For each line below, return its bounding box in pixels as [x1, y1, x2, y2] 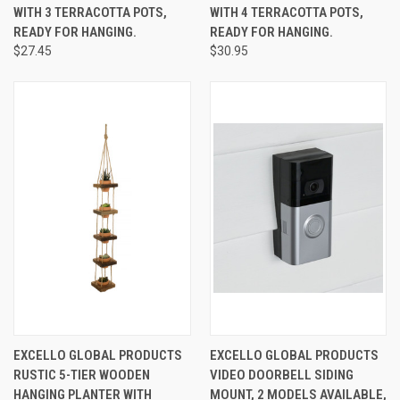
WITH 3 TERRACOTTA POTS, [13, 4, 167, 21]
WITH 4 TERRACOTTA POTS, [209, 4, 363, 21]
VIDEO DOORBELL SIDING [209, 366, 354, 383]
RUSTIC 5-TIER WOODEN [13, 366, 150, 383]
